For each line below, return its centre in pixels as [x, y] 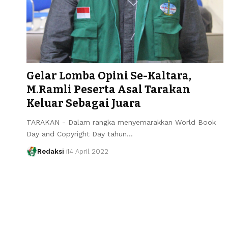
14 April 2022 [87, 151]
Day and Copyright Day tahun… [80, 134]
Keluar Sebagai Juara [84, 103]
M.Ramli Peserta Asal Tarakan [108, 89]
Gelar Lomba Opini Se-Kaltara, [109, 76]
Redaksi [50, 151]
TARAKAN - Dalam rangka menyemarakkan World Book [121, 122]
